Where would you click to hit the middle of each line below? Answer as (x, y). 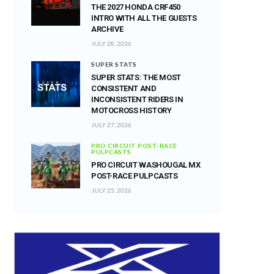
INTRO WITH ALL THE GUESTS (144, 18)
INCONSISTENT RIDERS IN (137, 99)
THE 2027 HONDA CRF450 (136, 7)
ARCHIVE (107, 29)
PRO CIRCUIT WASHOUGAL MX (146, 165)
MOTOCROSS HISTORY (131, 110)
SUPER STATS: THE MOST (136, 77)
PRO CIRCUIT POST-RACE (134, 145)
